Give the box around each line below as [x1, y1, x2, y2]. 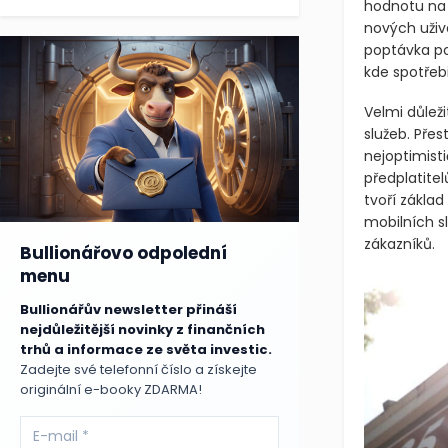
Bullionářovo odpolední [20, 241, 227, 266]
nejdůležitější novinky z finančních [20, 320, 265, 340]
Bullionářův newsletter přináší [20, 300, 237, 320]
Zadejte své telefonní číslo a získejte [20, 360, 257, 380]
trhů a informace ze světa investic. [20, 340, 272, 360]
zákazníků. [363, 233, 435, 254]
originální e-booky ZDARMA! [20, 380, 202, 400]
